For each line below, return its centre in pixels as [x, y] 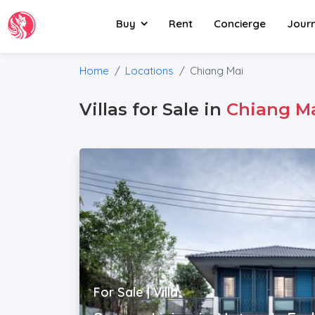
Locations [150, 71]
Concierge [240, 24]
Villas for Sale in [153, 109]
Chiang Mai [217, 71]
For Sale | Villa [136, 292]
